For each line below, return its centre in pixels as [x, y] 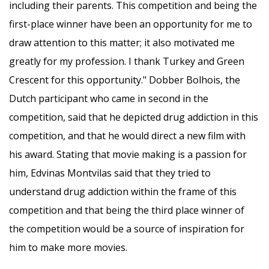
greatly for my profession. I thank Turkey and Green [127, 62]
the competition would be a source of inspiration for [127, 229]
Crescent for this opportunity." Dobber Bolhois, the [125, 80]
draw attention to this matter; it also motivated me [122, 43]
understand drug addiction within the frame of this [123, 192]
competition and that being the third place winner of [127, 210]
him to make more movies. [68, 248]
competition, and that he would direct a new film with [127, 136]
